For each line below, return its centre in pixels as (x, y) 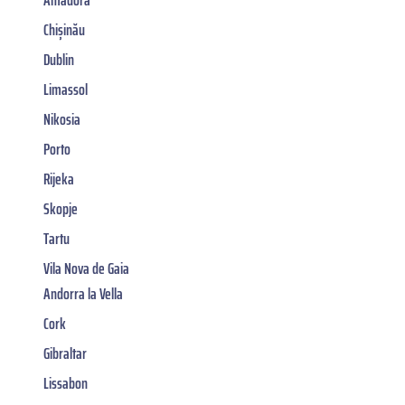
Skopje (61, 208)
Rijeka (59, 179)
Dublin (59, 59)
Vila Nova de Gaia (86, 268)
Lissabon (66, 383)
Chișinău (64, 29)
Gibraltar (65, 353)
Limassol (66, 89)
